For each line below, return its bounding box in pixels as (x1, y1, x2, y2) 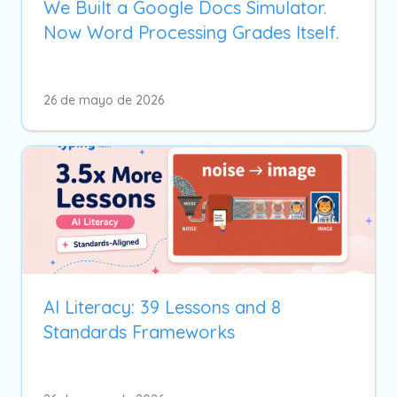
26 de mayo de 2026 (43, 91, 164, 108)
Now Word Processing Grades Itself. (43, 20, 339, 43)
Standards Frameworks (43, 320, 235, 343)
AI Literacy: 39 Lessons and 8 (43, 295, 281, 318)
